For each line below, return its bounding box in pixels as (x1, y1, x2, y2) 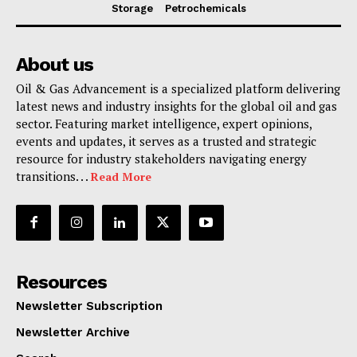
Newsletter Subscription (16, 298, 163, 313)
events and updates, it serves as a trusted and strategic (16, 133, 316, 150)
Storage (111, 2, 153, 15)
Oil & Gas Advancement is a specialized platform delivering (16, 80, 340, 97)
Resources (16, 270, 107, 293)
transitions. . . (16, 168, 91, 185)
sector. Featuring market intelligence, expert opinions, (16, 116, 312, 132)
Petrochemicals (164, 2, 246, 15)
